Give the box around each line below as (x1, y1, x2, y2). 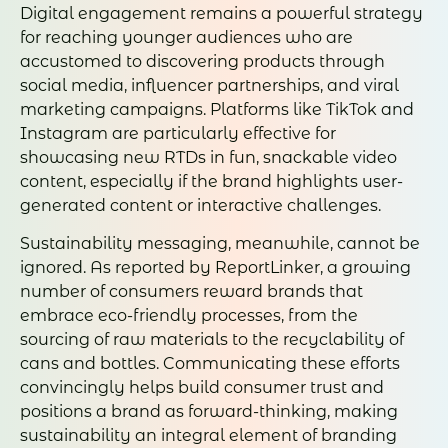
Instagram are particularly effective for (20, 123, 336, 143)
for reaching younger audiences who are (20, 27, 353, 47)
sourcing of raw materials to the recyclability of (20, 330, 404, 350)
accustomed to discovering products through (20, 51, 385, 71)
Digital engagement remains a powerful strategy (20, 3, 423, 23)
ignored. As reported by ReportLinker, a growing (20, 258, 411, 278)
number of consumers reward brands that (20, 282, 363, 302)
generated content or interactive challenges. (20, 195, 381, 215)
